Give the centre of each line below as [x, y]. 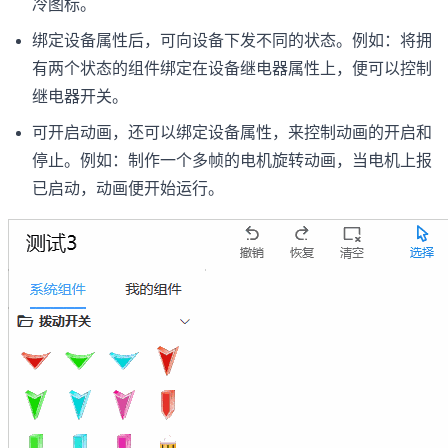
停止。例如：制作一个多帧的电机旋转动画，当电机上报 [232, 160]
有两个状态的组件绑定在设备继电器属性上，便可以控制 [232, 68]
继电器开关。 [80, 96]
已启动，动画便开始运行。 [128, 188]
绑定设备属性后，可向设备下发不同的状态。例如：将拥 [232, 40]
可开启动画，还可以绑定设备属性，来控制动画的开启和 [232, 132]
